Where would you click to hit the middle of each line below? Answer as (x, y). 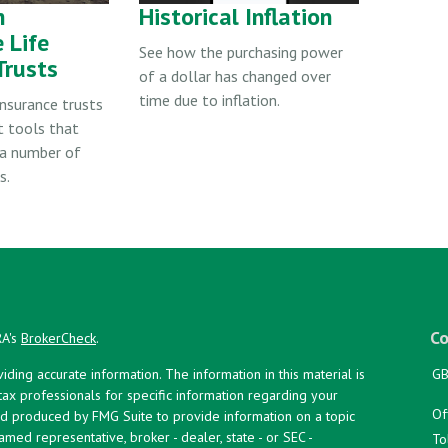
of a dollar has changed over (235, 75)
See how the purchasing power (241, 51)
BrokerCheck (58, 337)
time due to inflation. (209, 99)
